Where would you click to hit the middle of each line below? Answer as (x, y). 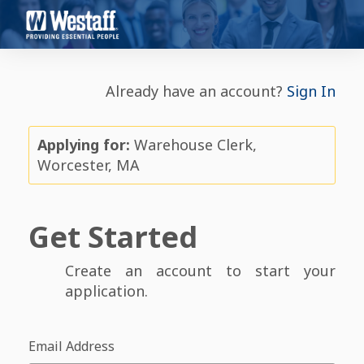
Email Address (71, 346)
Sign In (311, 91)
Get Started (113, 237)
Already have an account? (194, 91)
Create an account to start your (200, 271)
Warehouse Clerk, (193, 145)
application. (106, 291)
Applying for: (84, 145)
